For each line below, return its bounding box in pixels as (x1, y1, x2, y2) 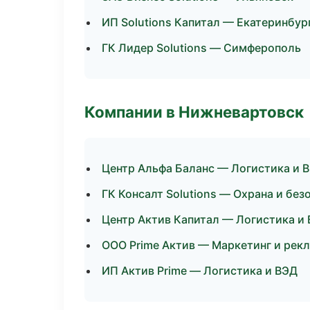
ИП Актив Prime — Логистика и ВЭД (102, 264, 298, 277)
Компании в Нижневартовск (84, 102, 304, 121)
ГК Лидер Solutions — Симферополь (102, 41, 301, 55)
